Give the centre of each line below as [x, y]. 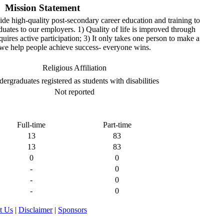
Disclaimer [35, 210]
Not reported [74, 92]
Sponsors [72, 210]
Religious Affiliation [74, 68]
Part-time [117, 125]
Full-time [31, 125]
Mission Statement [42, 8]
